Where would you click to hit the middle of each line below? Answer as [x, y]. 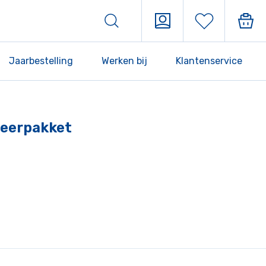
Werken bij [124, 61]
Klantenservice [209, 61]
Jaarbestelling [41, 61]
